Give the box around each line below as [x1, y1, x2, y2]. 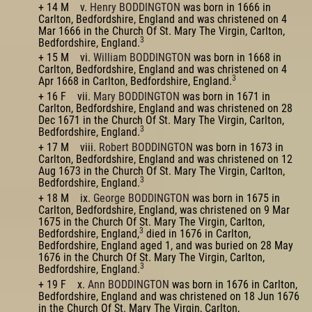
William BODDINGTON [93, 51, 191, 65]
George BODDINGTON [93, 191, 189, 205]
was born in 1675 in [189, 191, 280, 205]
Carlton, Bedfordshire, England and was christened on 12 [38, 152, 292, 166]
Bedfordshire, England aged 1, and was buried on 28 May [38, 238, 293, 252]
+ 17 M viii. [38, 140, 99, 154]
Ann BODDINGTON [88, 277, 169, 291]
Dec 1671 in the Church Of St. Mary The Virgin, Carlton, [38, 114, 284, 127]
